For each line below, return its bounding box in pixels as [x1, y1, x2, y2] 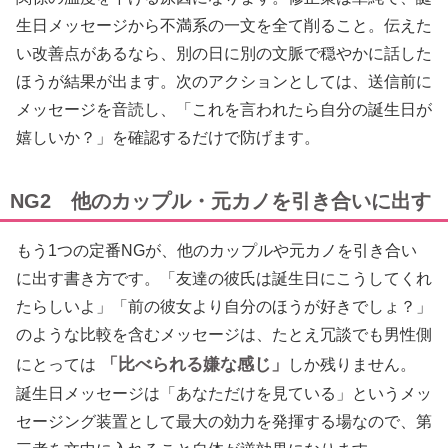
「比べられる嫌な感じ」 [101, 353, 289, 374]
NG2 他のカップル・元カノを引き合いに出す [10, 189, 431, 212]
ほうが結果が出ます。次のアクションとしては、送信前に [16, 72, 432, 90]
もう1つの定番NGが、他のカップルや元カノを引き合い [16, 241, 417, 259]
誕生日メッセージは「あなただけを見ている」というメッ [16, 384, 432, 402]
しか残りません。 [288, 355, 417, 373]
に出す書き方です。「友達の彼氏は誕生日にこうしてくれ [16, 269, 432, 287]
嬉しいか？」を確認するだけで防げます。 [16, 128, 320, 146]
